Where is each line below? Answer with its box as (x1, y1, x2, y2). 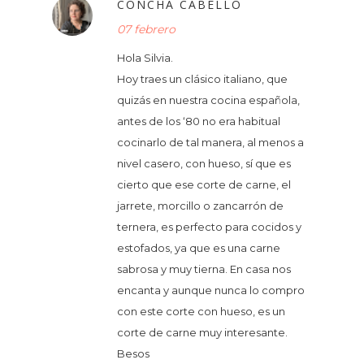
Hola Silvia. (117, 50, 173, 64)
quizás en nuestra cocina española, (117, 93, 300, 106)
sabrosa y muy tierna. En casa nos (117, 262, 291, 275)
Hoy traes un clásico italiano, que (117, 71, 288, 85)
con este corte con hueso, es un (117, 304, 285, 318)
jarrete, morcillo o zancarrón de (117, 198, 284, 212)
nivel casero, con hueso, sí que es (117, 156, 291, 170)
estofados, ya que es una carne (117, 240, 280, 254)
